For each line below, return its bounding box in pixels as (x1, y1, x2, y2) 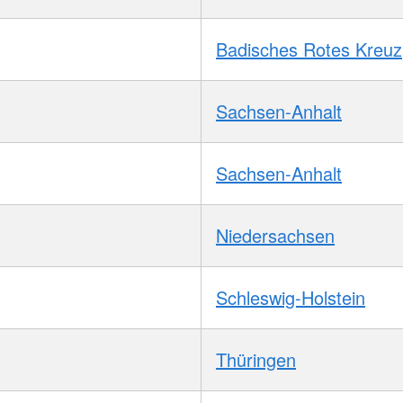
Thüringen (216, 346, 296, 373)
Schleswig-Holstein (216, 284, 365, 311)
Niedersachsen (216, 222, 335, 249)
